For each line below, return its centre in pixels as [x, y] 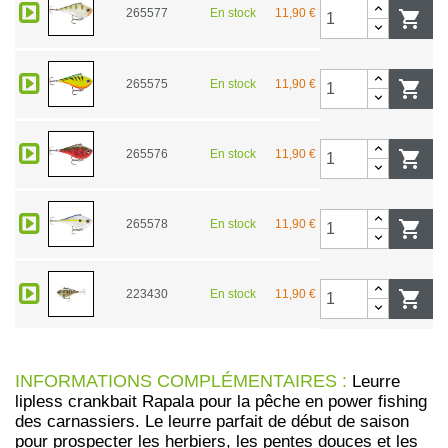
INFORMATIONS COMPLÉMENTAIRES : [181, 380]
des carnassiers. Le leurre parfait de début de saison [212, 421]
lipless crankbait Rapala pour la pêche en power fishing [221, 401]
